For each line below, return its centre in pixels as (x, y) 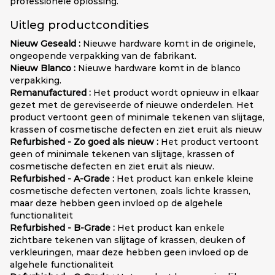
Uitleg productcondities (79, 25)
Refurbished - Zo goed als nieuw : (84, 141)
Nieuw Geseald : (45, 43)
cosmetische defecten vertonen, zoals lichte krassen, (130, 191)
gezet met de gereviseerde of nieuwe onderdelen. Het (132, 105)
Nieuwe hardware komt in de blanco (158, 68)
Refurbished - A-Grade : (62, 178)
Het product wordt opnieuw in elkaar (175, 92)
